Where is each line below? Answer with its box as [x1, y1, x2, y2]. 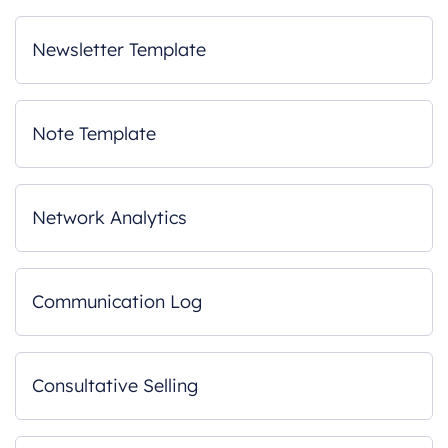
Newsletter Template [32, 38, 206, 61]
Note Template [32, 122, 156, 145]
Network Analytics [32, 206, 187, 229]
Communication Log [32, 290, 202, 313]
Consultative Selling [32, 374, 198, 397]
